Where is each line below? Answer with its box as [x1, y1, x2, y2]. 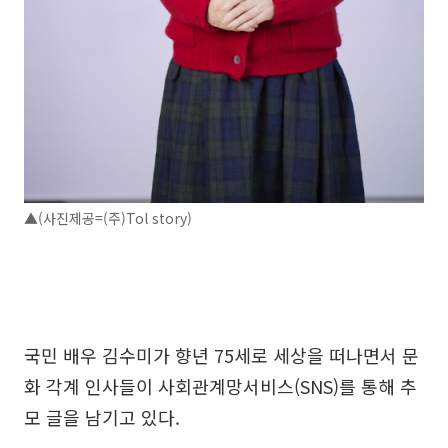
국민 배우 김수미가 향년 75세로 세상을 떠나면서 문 [24, 342, 419, 368]
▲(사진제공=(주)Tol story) [24, 208, 192, 228]
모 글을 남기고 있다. [24, 404, 180, 430]
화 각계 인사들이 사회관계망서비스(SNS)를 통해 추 [24, 373, 417, 399]
